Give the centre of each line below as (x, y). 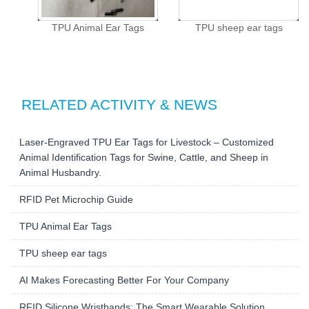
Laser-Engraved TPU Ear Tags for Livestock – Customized (147, 149)
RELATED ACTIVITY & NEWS (119, 111)
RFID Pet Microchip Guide (76, 206)
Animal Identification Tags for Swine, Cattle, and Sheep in (144, 164)
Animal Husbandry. (60, 179)
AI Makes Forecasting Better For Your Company (124, 287)
